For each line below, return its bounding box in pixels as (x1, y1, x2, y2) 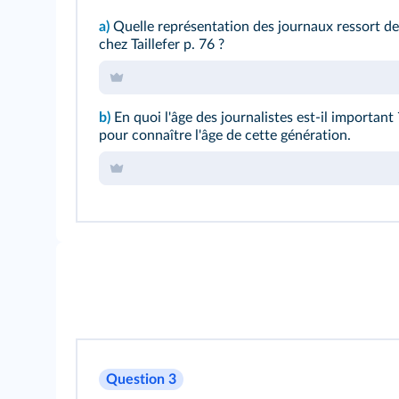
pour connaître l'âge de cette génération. (99, 128, 351, 142)
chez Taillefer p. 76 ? (99, 37, 224, 52)
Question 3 (106, 372, 176, 387)
